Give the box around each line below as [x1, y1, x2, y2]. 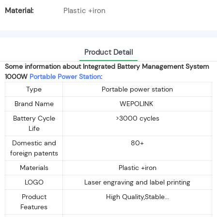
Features [20, 202, 47, 211]
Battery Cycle [13, 113, 55, 123]
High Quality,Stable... [106, 192, 169, 201]
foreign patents [10, 148, 58, 157]
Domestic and [12, 138, 56, 147]
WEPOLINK [120, 99, 155, 108]
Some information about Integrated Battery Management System [5, 62, 209, 71]
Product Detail [84, 47, 133, 57]
